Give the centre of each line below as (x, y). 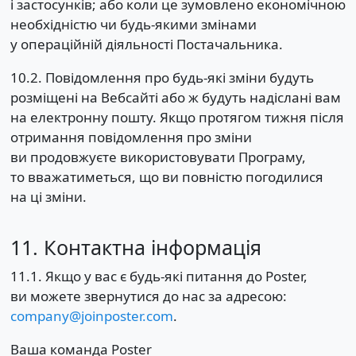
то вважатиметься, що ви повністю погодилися (166, 176)
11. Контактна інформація (135, 248)
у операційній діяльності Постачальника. (146, 44)
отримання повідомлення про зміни (131, 137)
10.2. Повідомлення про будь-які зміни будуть (162, 77)
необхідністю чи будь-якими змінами (133, 24)
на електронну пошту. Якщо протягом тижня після (177, 117)
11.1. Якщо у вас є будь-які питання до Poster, (159, 276)
